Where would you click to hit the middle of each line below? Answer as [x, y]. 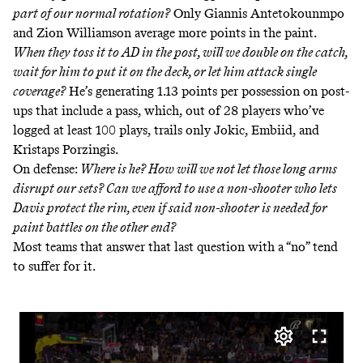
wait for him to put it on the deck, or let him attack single [165, 72]
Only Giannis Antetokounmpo [259, 14]
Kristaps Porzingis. [67, 150]
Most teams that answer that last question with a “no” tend [175, 247]
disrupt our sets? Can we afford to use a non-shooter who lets [175, 189]
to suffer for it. [54, 267]
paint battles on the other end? [94, 228]
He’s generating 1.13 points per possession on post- [207, 92]
